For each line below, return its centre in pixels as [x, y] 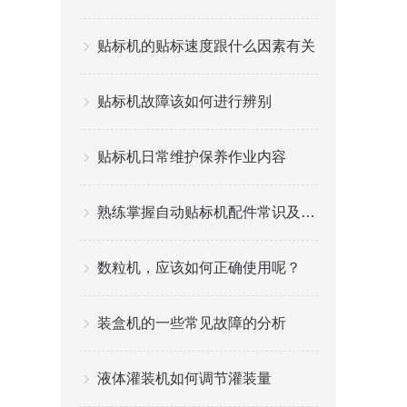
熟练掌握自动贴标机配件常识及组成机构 [308, 212]
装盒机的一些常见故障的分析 [192, 323]
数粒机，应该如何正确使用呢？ [199, 268]
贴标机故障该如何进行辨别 [185, 101]
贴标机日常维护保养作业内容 [192, 157]
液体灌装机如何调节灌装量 [185, 378]
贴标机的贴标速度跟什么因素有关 [207, 46]
